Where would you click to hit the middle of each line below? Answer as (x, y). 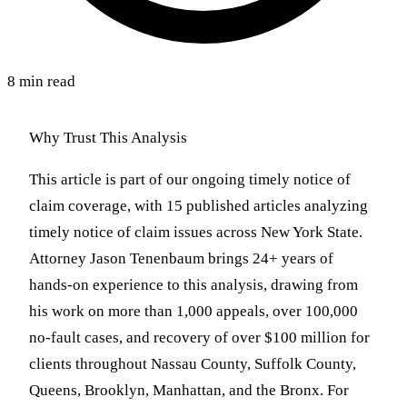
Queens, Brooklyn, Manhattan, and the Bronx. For (189, 391)
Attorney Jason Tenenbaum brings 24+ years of (181, 259)
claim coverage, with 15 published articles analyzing (199, 206)
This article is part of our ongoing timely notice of (190, 180)
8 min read (41, 82)
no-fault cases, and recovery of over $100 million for (199, 338)
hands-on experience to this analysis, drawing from (194, 285)
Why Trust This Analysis (108, 138)
